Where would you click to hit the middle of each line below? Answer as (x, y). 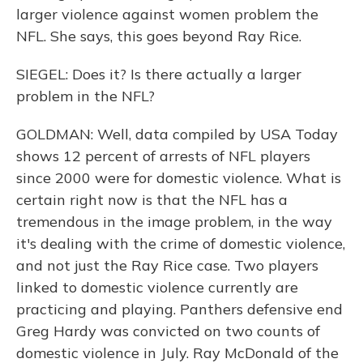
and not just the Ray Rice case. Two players (167, 265)
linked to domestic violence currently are (157, 287)
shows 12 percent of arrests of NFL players (163, 156)
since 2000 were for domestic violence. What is (179, 178)
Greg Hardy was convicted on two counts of (168, 331)
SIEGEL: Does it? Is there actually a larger (159, 74)
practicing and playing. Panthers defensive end (179, 309)
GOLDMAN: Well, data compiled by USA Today (177, 134)
